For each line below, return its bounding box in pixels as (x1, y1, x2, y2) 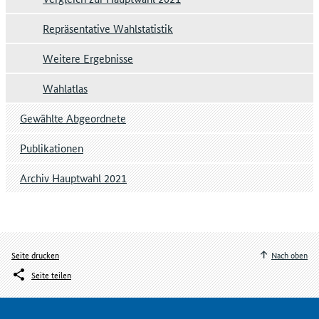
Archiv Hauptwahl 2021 (20, 170, 127, 186)
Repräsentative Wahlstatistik (43, 21, 173, 36)
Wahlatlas (43, 80, 88, 96)
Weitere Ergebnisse (43, 51, 133, 66)
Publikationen (20, 140, 83, 156)
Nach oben (271, 248, 308, 262)
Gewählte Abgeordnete (20, 110, 126, 126)
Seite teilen (31, 268, 71, 282)
